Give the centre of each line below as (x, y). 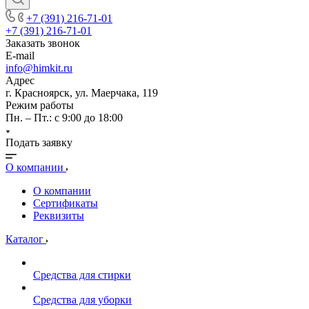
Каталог (26, 239)
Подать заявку (39, 142)
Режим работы (40, 105)
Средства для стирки (82, 275)
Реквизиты (59, 216)
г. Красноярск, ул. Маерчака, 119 (82, 93)
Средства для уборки (82, 300)
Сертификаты (66, 203)
